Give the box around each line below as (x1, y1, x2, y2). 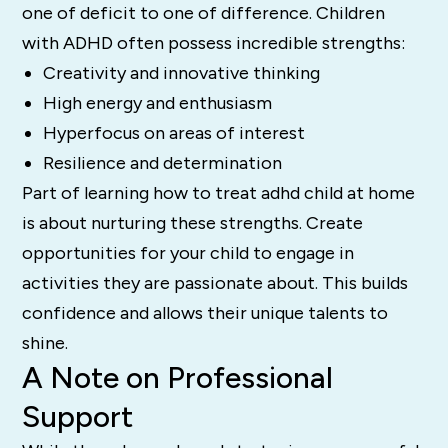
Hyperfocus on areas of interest (42, 122, 305, 145)
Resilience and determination (42, 152, 282, 175)
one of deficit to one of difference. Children (22, 2, 386, 25)
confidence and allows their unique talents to (22, 302, 389, 325)
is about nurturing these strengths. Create (22, 212, 364, 235)
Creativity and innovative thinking (42, 62, 320, 85)
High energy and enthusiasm (42, 92, 272, 115)
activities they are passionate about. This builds (22, 272, 409, 295)
